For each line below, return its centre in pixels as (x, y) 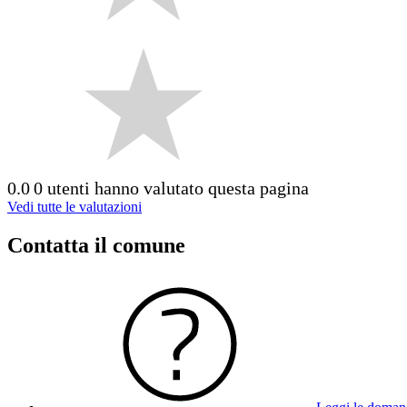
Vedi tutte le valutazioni (74, 206)
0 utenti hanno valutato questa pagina (171, 188)
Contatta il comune (96, 245)
